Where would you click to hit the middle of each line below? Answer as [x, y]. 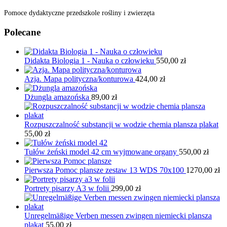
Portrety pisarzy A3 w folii [68, 188]
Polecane [22, 32]
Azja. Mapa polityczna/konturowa [80, 79]
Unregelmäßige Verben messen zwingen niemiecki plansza [118, 216]
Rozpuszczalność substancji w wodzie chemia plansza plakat [121, 125]
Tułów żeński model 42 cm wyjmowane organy [102, 152]
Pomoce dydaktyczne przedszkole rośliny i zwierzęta [79, 13]
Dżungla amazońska [58, 97]
